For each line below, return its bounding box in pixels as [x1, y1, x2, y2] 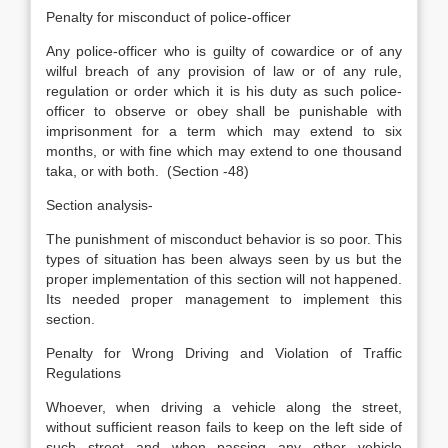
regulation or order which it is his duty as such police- [46, 83, 402, 99]
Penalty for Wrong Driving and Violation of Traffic [46, 345, 402, 361]
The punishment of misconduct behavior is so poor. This [46, 231, 402, 247]
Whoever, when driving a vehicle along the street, [46, 399, 402, 415]
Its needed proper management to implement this [46, 291, 402, 307]
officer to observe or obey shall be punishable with [46, 103, 402, 119]
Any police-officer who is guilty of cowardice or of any [46, 43, 402, 59]
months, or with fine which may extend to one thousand [46, 143, 402, 159]
